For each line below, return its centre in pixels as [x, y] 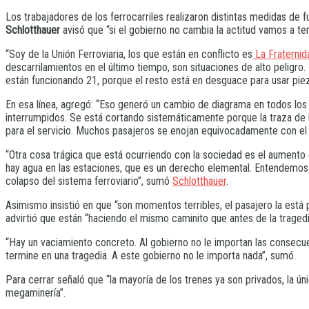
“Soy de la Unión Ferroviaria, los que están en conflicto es [129, 54]
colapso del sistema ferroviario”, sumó [89, 181]
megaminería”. [36, 293]
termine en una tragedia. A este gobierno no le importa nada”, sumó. [151, 256]
